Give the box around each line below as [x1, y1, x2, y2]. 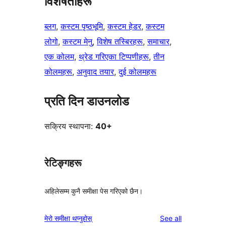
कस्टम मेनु [63, 36, 92, 47]
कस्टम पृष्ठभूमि [61, 21, 103, 32]
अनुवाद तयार [77, 67, 114, 77]
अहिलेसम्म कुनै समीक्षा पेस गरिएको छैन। [44, 186, 143, 195]
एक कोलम [44, 51, 74, 62]
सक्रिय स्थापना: [44, 121, 95, 132]
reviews [181, 213, 206, 222]
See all [160, 213, 182, 222]
